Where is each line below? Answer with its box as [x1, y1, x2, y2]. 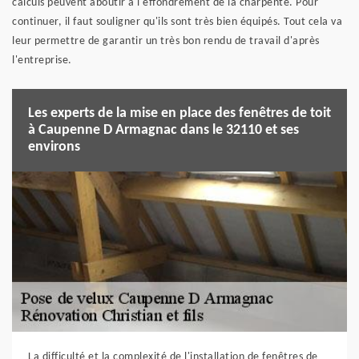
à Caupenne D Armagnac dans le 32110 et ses [28, 122, 299, 138]
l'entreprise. [12, 54, 72, 67]
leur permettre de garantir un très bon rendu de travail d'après [12, 34, 320, 47]
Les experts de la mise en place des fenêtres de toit [28, 105, 331, 121]
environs [28, 139, 80, 155]
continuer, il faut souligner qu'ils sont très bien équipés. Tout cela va [12, 15, 342, 28]
